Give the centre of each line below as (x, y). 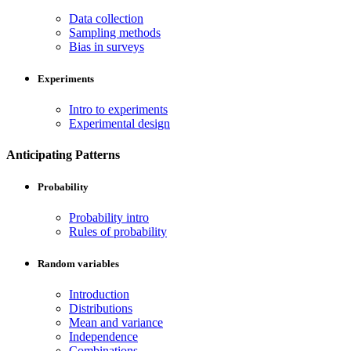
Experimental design (119, 124)
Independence (103, 337)
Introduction (99, 295)
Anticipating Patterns (63, 154)
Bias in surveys (107, 46)
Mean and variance (116, 323)
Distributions (101, 309)
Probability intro (109, 217)
